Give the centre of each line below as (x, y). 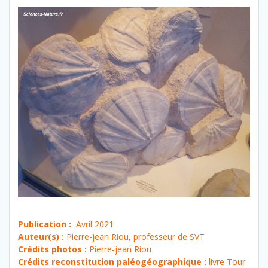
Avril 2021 (92, 224)
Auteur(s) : (42, 237)
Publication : (45, 224)
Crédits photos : (52, 249)
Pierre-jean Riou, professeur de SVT (135, 237)
